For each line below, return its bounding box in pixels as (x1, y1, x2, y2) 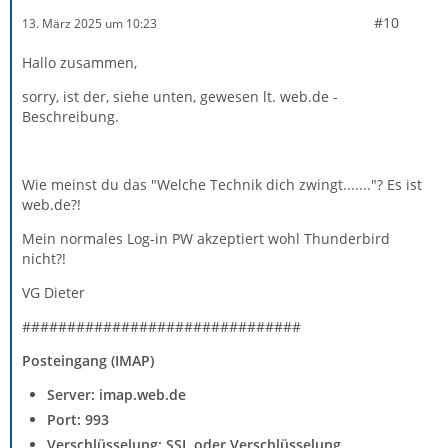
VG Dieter (22, 283, 85, 303)
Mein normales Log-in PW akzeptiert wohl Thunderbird (22, 229, 390, 249)
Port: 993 (47, 410, 109, 430)
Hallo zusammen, (22, 53, 137, 73)
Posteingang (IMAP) (22, 351, 154, 371)
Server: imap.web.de (47, 385, 186, 405)
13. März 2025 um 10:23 (22, 14, 157, 32)
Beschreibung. (22, 107, 119, 127)
